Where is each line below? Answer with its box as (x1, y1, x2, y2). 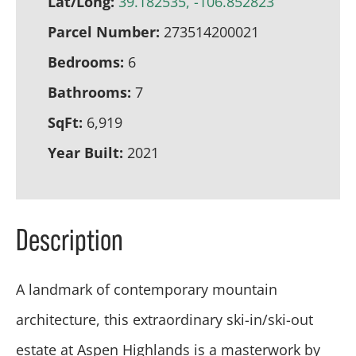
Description (16, 222, 123, 257)
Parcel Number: (48, 22, 160, 41)
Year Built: (48, 143, 123, 162)
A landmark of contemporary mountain (16, 280, 277, 299)
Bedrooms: (48, 52, 124, 72)
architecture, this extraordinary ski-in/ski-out (16, 310, 313, 329)
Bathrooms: (48, 83, 131, 102)
